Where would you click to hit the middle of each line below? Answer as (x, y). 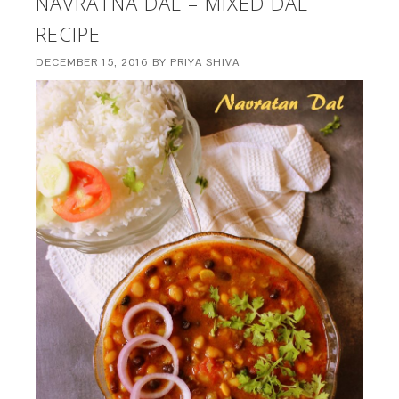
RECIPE (69, 34)
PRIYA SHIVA (205, 63)
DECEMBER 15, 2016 (93, 63)
